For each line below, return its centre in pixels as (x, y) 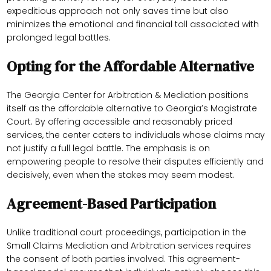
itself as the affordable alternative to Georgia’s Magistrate (132, 109)
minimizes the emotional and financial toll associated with (132, 24)
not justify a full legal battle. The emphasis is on (108, 149)
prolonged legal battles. (58, 38)
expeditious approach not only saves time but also (117, 11)
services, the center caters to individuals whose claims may (135, 135)
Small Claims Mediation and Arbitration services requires (129, 246)
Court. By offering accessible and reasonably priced (119, 122)
